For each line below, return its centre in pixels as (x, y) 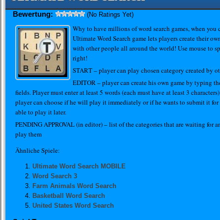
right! (80, 58)
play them (28, 134)
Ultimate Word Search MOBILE (79, 166)
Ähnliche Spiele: (38, 150)
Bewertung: (33, 14)
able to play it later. (41, 112)
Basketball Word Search (69, 196)
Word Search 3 (55, 176)
